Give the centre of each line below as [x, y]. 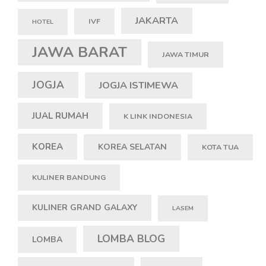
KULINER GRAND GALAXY [85, 208]
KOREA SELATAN [132, 147]
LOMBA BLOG [131, 239]
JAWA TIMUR [186, 55]
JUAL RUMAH [60, 116]
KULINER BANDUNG [69, 178]
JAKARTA [157, 21]
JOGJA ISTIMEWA [139, 86]
